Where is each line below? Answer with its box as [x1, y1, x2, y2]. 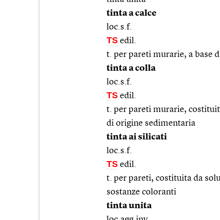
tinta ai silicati [107, 132, 167, 141]
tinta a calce [107, 8, 157, 18]
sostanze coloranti [107, 187, 176, 196]
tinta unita [107, 201, 152, 210]
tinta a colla [107, 63, 156, 73]
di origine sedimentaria [107, 118, 195, 128]
